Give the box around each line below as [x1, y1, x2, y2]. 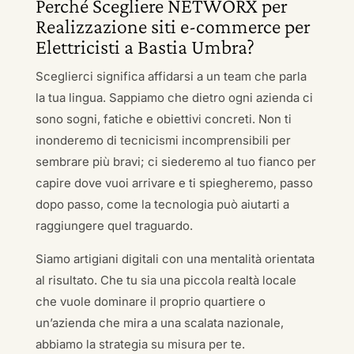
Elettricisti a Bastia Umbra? [35, 36, 254, 58]
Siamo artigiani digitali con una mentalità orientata [35, 251, 314, 266]
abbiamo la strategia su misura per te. [35, 337, 245, 352]
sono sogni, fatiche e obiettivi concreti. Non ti [35, 111, 292, 126]
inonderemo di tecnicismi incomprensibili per [35, 133, 291, 148]
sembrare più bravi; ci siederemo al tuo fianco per [35, 154, 316, 169]
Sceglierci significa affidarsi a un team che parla [35, 69, 307, 84]
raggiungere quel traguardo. [35, 218, 193, 233]
